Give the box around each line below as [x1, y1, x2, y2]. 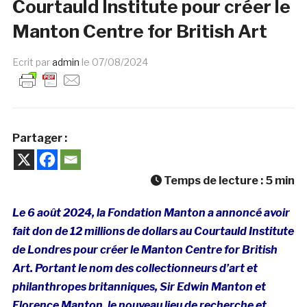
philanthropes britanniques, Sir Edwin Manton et [12, 280, 266, 293]
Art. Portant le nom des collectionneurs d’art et [12, 261, 258, 275]
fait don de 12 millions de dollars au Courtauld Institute [12, 224, 294, 238]
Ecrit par [12, 56, 52, 68]
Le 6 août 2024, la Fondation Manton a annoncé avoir [12, 206, 290, 219]
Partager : [12, 131, 67, 145]
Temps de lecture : [162, 173, 266, 187]
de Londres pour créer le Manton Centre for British [12, 243, 278, 256]
